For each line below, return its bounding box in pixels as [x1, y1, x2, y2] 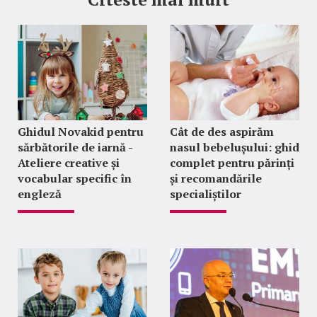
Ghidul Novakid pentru [18, 123, 144, 139]
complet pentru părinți [169, 154, 294, 171]
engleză [18, 185, 62, 202]
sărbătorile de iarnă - [18, 139, 132, 155]
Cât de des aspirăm [169, 123, 274, 139]
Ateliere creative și [18, 154, 120, 171]
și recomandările [169, 170, 262, 186]
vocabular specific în [18, 170, 132, 186]
